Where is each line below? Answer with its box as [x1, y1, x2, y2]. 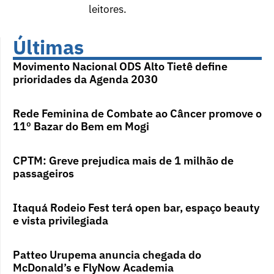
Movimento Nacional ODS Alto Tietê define [13, 59, 228, 74]
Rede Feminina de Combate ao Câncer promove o [13, 106, 262, 121]
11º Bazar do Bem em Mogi [13, 119, 152, 134]
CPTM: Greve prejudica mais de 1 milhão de [13, 154, 234, 168]
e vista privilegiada [13, 213, 108, 228]
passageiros [13, 166, 74, 181]
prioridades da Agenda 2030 [13, 72, 158, 87]
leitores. [89, 2, 127, 16]
